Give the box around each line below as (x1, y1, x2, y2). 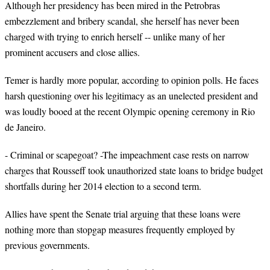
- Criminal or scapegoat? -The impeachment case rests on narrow (5, 148, 250, 162)
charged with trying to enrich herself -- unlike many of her (5, 30, 225, 43)
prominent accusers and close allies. (5, 45, 140, 58)
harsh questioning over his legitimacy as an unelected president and (5, 89, 258, 102)
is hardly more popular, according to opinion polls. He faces (29, 73, 259, 86)
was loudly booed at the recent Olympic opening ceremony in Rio (5, 104, 255, 118)
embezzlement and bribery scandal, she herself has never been (5, 14, 239, 27)
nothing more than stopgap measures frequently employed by (5, 223, 235, 236)
